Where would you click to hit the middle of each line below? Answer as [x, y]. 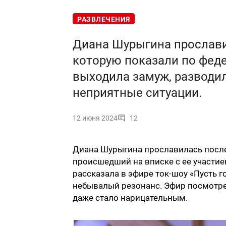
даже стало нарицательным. [130, 198]
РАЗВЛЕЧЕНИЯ [104, 19]
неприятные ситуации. [137, 93]
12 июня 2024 [95, 118]
